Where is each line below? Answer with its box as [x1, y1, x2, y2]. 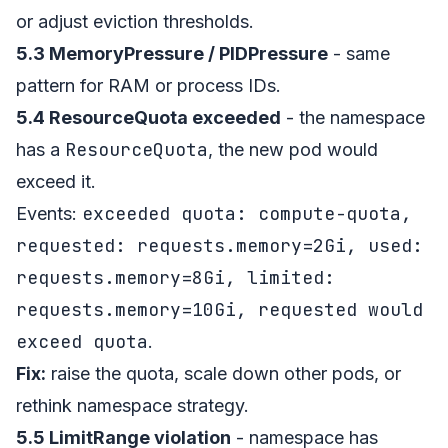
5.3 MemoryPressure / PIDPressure [16, 42, 328, 64]
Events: [16, 202, 82, 224]
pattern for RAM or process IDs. [16, 74, 281, 96]
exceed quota [16, 329, 148, 353]
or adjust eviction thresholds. [16, 10, 254, 32]
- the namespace [281, 106, 425, 128]
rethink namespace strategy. [16, 394, 249, 416]
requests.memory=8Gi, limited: [16, 265, 335, 289]
